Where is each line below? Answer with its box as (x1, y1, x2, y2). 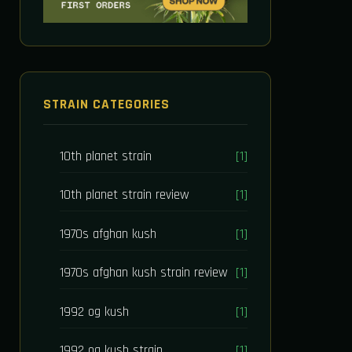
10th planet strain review (60, 186, 190, 204)
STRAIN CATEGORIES (42, 95, 170, 113)
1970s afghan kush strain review (60, 264, 229, 282)
